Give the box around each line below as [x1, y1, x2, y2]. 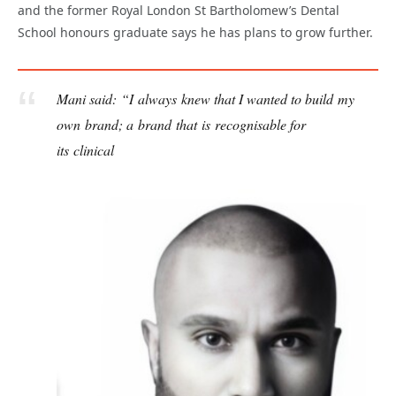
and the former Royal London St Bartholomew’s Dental [18, 2, 339, 19]
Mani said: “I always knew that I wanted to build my [56, 88, 354, 108]
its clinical [56, 140, 114, 159]
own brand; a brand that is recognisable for [56, 114, 306, 133]
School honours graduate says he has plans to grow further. [18, 24, 373, 42]
